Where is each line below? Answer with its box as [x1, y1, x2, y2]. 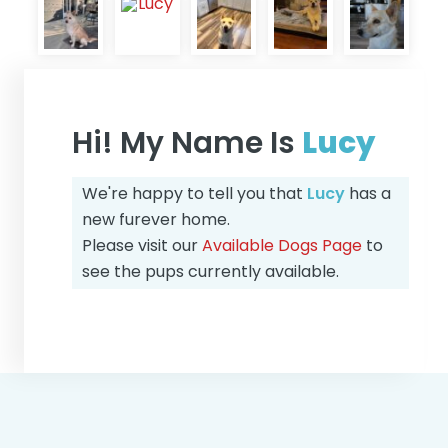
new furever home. [82, 208, 231, 232]
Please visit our [82, 234, 203, 258]
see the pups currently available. [82, 260, 340, 284]
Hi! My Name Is [71, 121, 302, 163]
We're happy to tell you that [82, 182, 308, 206]
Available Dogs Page [202, 234, 363, 258]
